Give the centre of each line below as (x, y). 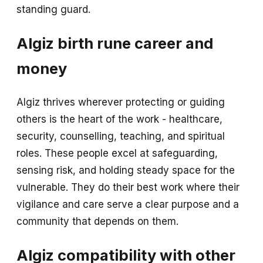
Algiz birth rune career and (115, 43)
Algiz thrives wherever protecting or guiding (121, 102)
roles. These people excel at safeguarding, (117, 153)
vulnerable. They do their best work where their (128, 187)
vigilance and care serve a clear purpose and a (128, 204)
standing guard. (53, 10)
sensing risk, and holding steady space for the (126, 170)
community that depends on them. (97, 221)
